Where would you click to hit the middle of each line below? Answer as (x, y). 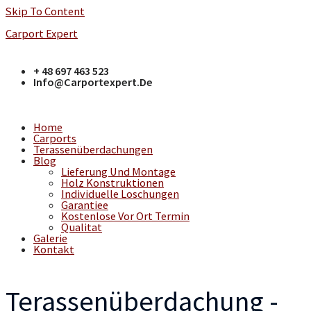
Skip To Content (45, 11)
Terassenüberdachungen (93, 149)
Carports (55, 138)
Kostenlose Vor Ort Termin (125, 216)
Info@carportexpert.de (93, 82)
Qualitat (82, 227)
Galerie (50, 238)
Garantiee (85, 204)
